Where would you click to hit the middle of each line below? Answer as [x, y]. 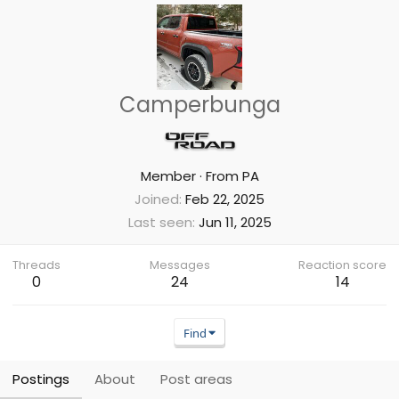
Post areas [196, 379]
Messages [179, 265]
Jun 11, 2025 [235, 222]
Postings [41, 379]
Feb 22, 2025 [225, 199]
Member [168, 176]
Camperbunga [199, 105]
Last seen [160, 222]
